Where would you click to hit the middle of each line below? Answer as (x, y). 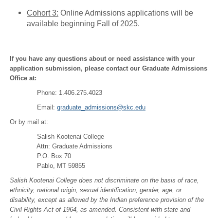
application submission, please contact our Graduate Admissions (109, 68)
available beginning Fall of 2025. (83, 24)
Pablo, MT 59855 (47, 165)
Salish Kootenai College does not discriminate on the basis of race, (104, 180)
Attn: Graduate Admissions (61, 146)
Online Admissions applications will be (127, 13)
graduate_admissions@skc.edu (101, 107)
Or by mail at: (29, 122)
